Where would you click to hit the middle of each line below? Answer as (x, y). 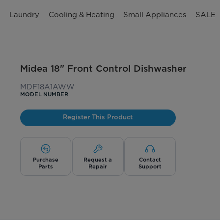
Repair (98, 166)
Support (150, 166)
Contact (150, 159)
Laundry (24, 14)
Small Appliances (155, 14)
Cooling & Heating (81, 14)
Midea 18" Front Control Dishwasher (103, 68)
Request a (98, 159)
